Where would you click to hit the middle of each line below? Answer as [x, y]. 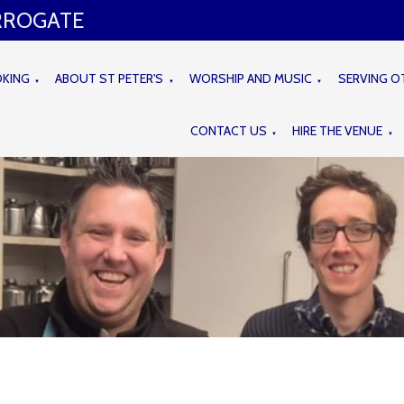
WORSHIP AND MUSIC [251, 78]
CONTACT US [228, 130]
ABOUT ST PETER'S [110, 78]
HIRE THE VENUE [338, 130]
